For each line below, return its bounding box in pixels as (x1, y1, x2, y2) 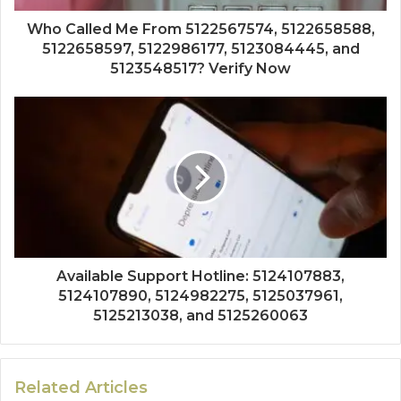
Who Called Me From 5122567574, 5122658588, (26, 20, 375, 38)
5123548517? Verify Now (110, 59, 291, 77)
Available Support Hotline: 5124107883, (56, 267, 345, 285)
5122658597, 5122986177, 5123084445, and (41, 39, 360, 57)
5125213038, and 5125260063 (93, 306, 308, 324)
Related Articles (14, 377, 148, 397)
